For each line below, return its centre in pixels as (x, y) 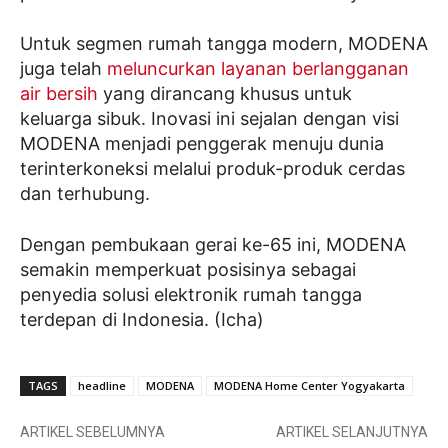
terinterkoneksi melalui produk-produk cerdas (212, 168)
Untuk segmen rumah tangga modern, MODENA (224, 43)
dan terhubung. (85, 193)
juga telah (63, 68)
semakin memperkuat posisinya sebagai (188, 269)
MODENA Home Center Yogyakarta (309, 385)
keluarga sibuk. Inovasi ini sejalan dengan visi (209, 118)
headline (102, 385)
